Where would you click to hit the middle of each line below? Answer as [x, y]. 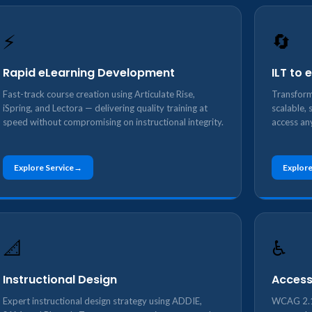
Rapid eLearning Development [89, 73]
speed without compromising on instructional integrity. [113, 122]
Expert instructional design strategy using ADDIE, [102, 301]
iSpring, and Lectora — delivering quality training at [105, 108]
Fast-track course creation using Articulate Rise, [99, 94]
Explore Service [44, 167]
